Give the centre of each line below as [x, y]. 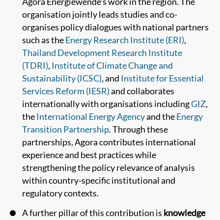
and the [161, 116]
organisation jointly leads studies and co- [100, 14]
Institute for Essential [162, 78]
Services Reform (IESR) [66, 91]
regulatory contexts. [60, 193]
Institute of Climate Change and [112, 65]
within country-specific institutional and [99, 180]
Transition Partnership [66, 129]
